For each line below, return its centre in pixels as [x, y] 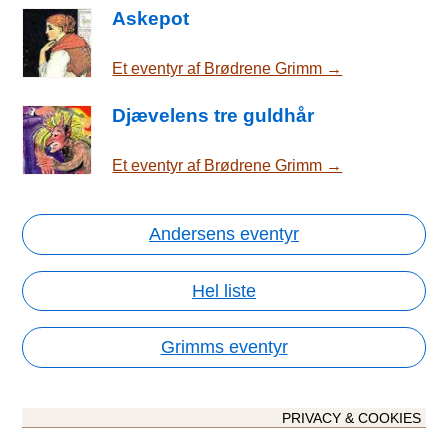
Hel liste [224, 290]
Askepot [151, 18]
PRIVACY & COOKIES [351, 419]
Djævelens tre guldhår [213, 115]
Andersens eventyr [224, 234]
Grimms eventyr [224, 347]
